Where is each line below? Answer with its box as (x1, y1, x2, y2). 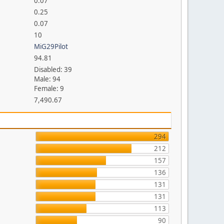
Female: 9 (34, 84, 64, 93)
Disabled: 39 (34, 65, 72, 74)
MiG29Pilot (34, 42, 68, 51)
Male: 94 (34, 74, 61, 83)
